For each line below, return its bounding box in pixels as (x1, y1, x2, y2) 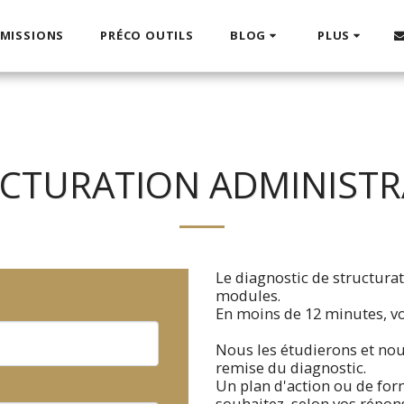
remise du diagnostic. (216, 356, 366, 378)
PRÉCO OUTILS (100, 27, 194, 43)
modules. (216, 284, 280, 306)
